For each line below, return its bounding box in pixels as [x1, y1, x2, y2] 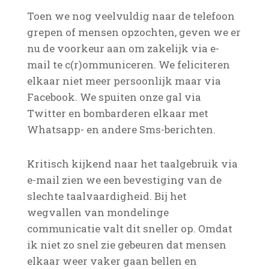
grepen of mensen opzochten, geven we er [26, 25, 241, 39]
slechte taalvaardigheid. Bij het [26, 189, 187, 203]
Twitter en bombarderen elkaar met [26, 106, 208, 120]
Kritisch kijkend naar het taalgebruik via [26, 157, 238, 171]
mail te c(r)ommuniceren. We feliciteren [26, 58, 230, 71]
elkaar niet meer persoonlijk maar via [26, 74, 221, 88]
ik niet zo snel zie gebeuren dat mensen [26, 238, 226, 252]
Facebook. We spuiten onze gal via [26, 90, 201, 104]
